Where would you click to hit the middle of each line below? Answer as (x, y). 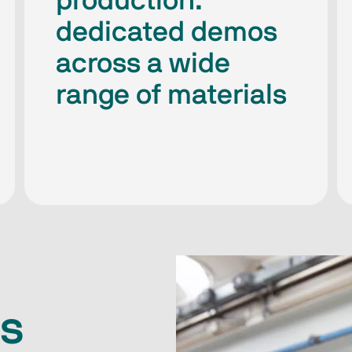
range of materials (171, 95)
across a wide (143, 63)
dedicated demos (166, 32)
